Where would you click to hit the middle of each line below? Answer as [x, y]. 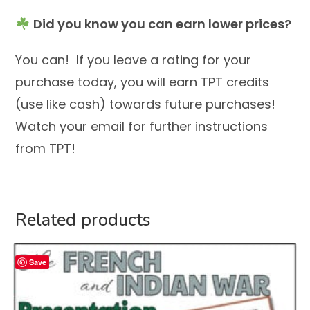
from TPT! [46, 149]
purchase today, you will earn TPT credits [143, 82]
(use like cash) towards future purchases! [146, 104]
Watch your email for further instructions [142, 127]
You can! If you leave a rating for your [134, 60]
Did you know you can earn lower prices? [162, 24]
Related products [83, 220]
